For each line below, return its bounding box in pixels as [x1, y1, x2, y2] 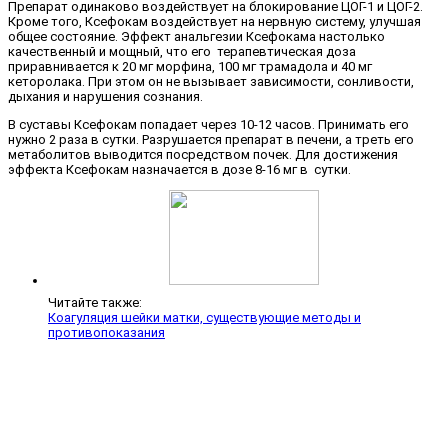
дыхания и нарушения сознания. [8, 88, 203, 104]
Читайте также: [48, 294, 142, 310]
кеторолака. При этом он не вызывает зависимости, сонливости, [8, 73, 414, 89]
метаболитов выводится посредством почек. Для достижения [8, 146, 398, 162]
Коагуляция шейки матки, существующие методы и [48, 309, 361, 325]
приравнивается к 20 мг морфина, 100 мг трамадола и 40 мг [8, 58, 372, 74]
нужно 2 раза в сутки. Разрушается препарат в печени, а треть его [8, 131, 414, 147]
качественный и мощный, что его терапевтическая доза [8, 43, 356, 59]
